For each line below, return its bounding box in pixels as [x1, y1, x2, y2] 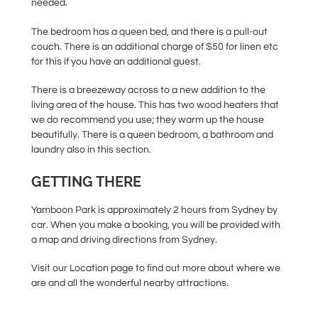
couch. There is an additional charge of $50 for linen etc [31, 41, 278, 52]
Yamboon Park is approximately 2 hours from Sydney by [31, 204, 278, 215]
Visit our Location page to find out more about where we [31, 263, 280, 274]
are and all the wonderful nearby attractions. [31, 278, 229, 289]
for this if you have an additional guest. [31, 56, 201, 67]
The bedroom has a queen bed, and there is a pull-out [31, 26, 268, 37]
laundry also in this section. [31, 145, 151, 155]
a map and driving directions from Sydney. [31, 234, 217, 245]
